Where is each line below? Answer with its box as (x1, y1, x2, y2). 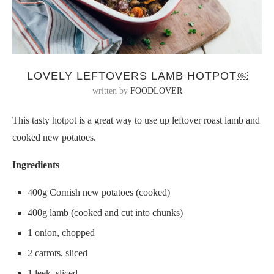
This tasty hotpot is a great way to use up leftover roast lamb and (12, 114, 260, 125)
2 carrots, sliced (28, 247, 87, 258)
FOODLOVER (130, 86, 182, 95)
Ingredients (12, 159, 59, 170)
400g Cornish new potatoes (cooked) (28, 187, 170, 198)
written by (92, 86, 130, 95)
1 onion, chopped (28, 227, 95, 238)
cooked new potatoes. (12, 131, 96, 143)
